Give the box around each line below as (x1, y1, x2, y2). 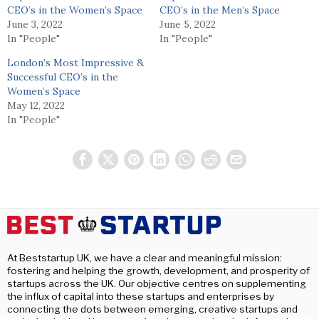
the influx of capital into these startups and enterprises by (7, 291, 274, 303)
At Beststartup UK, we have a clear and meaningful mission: (7, 252, 282, 264)
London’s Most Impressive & (7, 56, 144, 70)
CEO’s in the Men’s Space (159, 4, 280, 17)
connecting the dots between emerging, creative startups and (7, 303, 298, 315)
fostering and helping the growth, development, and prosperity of (7, 265, 310, 277)
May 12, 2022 (7, 99, 65, 113)
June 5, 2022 (159, 18, 216, 31)
